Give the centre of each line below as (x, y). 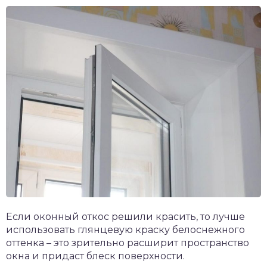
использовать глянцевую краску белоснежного (125, 230)
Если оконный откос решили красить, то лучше (125, 217)
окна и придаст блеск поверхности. (95, 256)
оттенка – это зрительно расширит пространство (128, 243)
